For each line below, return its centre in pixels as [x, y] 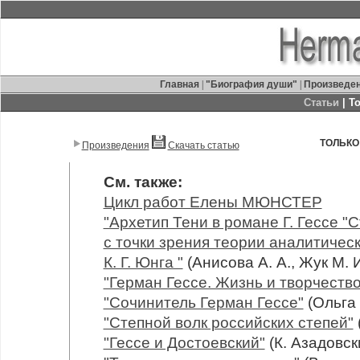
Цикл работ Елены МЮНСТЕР [213, 202]
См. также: [143, 182]
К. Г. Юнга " [143, 262]
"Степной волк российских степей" [228, 323]
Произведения [115, 145]
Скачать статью [203, 145]
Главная [181, 84]
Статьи [321, 102]
